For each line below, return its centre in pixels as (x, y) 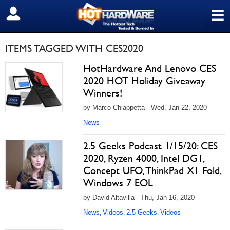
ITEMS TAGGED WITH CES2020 (74, 48)
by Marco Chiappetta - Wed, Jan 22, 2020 (145, 108)
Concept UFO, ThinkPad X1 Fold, (152, 170)
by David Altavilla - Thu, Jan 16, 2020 (139, 197)
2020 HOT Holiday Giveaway (144, 81)
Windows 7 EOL (118, 183)
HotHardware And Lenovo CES (150, 68)
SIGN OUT (30, 14)
